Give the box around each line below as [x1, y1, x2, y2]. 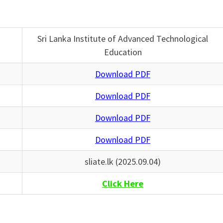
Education [104, 46, 142, 58]
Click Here [102, 178, 143, 190]
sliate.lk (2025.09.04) [85, 156, 161, 168]
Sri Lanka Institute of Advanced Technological [37, 33, 208, 45]
